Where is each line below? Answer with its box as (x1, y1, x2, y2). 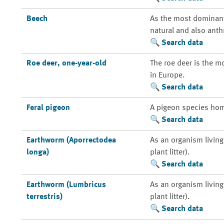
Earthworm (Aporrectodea (26, 136, 116, 144)
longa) (26, 148, 49, 156)
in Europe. (149, 71, 185, 79)
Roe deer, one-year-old (26, 59, 106, 67)
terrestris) (26, 193, 62, 201)
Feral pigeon (26, 104, 70, 112)
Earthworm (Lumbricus (26, 181, 106, 189)
